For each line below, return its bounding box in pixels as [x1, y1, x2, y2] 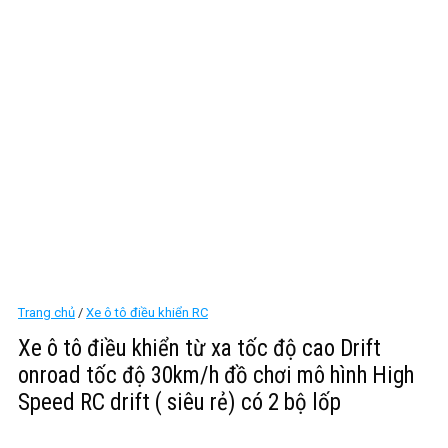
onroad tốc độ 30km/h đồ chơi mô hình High [18, 362, 414, 390]
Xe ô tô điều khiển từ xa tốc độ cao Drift [18, 335, 381, 363]
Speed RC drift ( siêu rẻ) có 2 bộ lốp [18, 389, 341, 417]
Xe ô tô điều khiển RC [86, 305, 208, 320]
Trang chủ [18, 305, 75, 320]
